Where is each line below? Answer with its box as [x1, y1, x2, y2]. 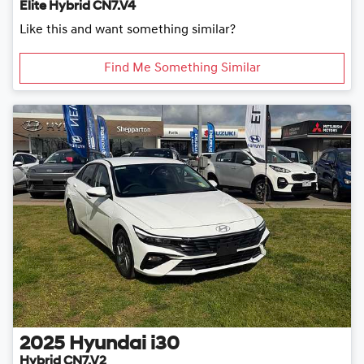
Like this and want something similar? [19, 23, 236, 37]
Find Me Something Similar [103, 61, 261, 75]
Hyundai [69, 335, 146, 355]
